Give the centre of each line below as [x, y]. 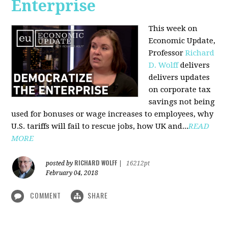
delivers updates [179, 77]
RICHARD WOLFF [96, 163]
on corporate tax [180, 90]
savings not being [182, 102]
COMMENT [46, 195]
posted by [60, 163]
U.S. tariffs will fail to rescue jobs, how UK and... [100, 126]
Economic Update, [182, 41]
